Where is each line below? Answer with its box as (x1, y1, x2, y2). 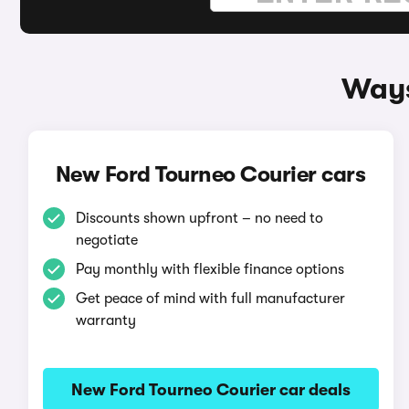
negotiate (75, 232, 138, 248)
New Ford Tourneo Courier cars (55, 162, 366, 187)
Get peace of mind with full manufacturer (75, 290, 345, 307)
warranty (75, 312, 136, 329)
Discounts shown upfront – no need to (75, 210, 323, 226)
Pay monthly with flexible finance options (75, 261, 344, 278)
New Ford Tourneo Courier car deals (70, 381, 351, 399)
